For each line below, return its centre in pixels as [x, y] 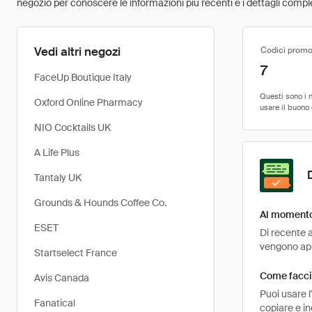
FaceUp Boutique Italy [83, 77]
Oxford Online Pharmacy [88, 102]
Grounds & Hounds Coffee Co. [100, 203]
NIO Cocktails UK [72, 127]
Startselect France [76, 253]
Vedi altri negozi [77, 52]
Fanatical [55, 303]
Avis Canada [62, 278]
